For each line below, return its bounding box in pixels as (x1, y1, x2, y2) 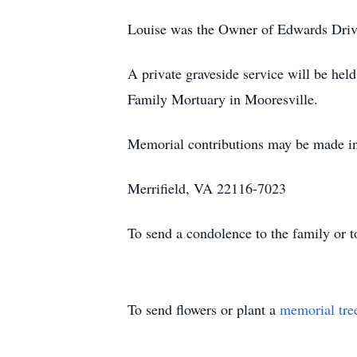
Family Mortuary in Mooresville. (127, 89, 318, 108)
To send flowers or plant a (127, 300, 280, 319)
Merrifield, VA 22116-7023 (127, 178, 286, 198)
